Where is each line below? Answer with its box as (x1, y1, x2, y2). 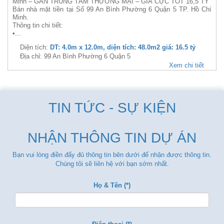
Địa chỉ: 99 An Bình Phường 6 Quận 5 (20, 52, 130, 60)
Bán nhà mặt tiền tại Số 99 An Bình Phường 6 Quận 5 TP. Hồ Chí (12, 5, 211, 13)
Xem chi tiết (169, 61, 204, 69)
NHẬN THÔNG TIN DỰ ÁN (27, 130, 196, 145)
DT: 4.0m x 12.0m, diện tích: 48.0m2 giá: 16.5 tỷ (50, 43, 195, 51)
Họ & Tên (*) (93, 181, 130, 189)
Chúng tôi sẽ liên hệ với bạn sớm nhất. (55, 160, 169, 167)
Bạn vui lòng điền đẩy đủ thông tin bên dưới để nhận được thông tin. (12, 151, 211, 158)
